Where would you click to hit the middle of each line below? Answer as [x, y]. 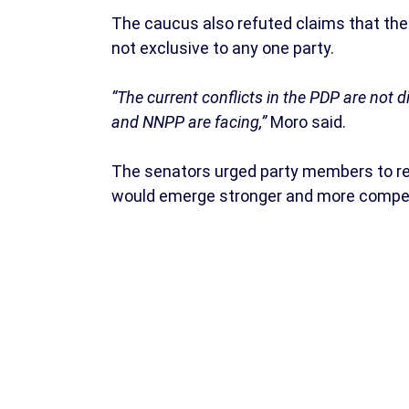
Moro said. [308, 122]
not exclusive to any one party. [223, 48]
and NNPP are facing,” [191, 122]
